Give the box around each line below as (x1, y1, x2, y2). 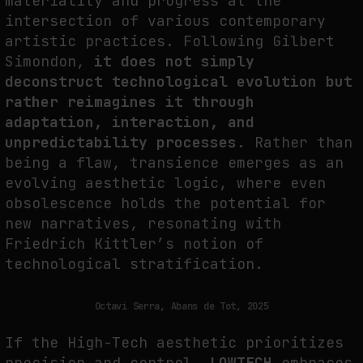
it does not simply (94, 52, 254, 71)
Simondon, (5, 52, 94, 71)
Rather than (246, 133, 352, 152)
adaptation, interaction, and (5, 113, 254, 132)
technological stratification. (5, 254, 263, 274)
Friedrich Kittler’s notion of (5, 234, 263, 254)
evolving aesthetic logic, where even (5, 173, 326, 193)
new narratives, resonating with (5, 214, 281, 233)
